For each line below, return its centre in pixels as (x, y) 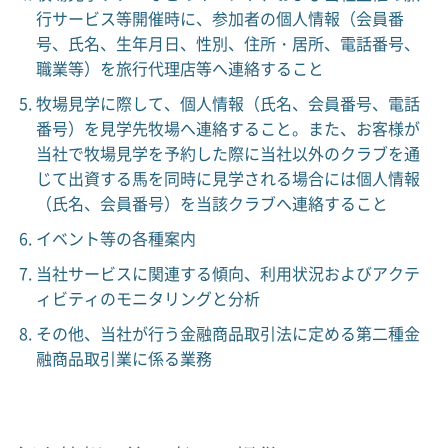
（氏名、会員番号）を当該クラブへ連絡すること (211, 203)
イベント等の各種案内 (115, 238)
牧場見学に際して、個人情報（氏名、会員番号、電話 (227, 103)
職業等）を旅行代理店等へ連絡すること (179, 68)
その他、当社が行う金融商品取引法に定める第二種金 (227, 333)
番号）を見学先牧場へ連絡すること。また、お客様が (227, 128)
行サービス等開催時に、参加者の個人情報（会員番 (219, 18)
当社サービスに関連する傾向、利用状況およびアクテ (227, 273)
